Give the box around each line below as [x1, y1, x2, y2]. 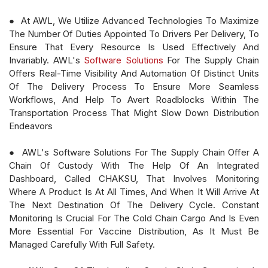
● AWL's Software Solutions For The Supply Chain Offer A [9, 146, 259, 158]
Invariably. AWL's [9, 54, 84, 66]
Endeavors [9, 120, 53, 132]
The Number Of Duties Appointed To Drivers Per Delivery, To [9, 28, 259, 39]
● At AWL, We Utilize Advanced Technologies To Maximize [9, 14, 259, 26]
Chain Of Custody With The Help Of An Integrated [9, 159, 259, 171]
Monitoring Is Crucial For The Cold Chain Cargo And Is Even [9, 212, 259, 224]
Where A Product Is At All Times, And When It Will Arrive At [9, 185, 259, 197]
